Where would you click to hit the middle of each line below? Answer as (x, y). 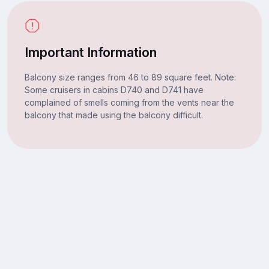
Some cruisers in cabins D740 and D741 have (114, 89)
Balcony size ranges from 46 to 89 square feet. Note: (130, 77)
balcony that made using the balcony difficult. (113, 115)
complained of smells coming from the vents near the (129, 102)
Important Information (90, 52)
